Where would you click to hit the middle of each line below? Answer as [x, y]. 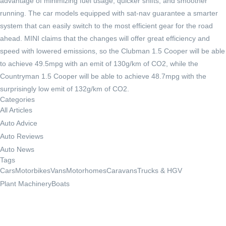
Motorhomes [86, 171]
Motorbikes [33, 171]
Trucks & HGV [160, 171]
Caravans [122, 171]
